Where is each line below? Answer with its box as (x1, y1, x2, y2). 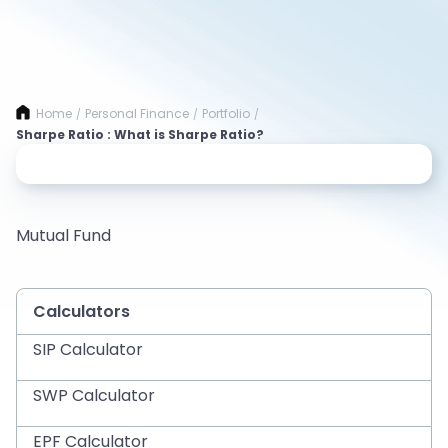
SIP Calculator (33, 338, 143, 361)
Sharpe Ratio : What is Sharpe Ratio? (16, 126, 264, 143)
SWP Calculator (33, 384, 155, 407)
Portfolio (202, 105, 250, 122)
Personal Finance (85, 105, 189, 122)
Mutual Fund (16, 224, 111, 247)
